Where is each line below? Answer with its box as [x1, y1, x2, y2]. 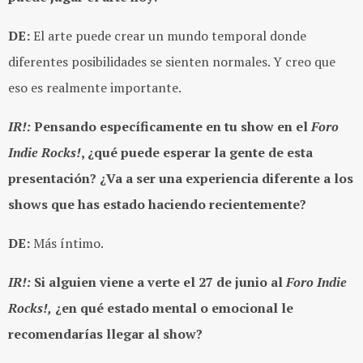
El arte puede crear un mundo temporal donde [30, 27, 306, 45]
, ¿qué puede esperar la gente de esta [81, 143, 313, 162]
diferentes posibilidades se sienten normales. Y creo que [8, 53, 335, 71]
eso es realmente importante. [8, 79, 181, 97]
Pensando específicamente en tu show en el [31, 117, 311, 136]
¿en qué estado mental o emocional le [52, 299, 293, 318]
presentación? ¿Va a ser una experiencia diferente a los [8, 169, 353, 188]
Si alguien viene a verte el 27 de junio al [31, 273, 283, 292]
